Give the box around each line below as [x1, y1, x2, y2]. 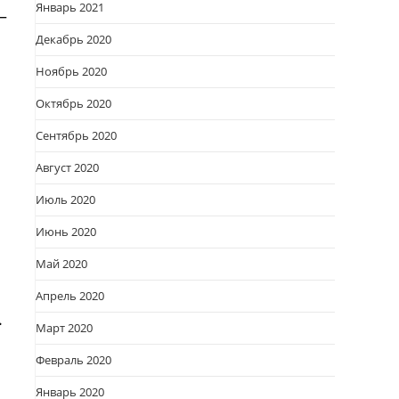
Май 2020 [36, 256, 87, 272]
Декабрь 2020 [36, 31, 111, 47]
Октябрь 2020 [36, 95, 111, 111]
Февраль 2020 [36, 352, 111, 368]
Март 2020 [36, 320, 93, 336]
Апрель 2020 [36, 288, 104, 304]
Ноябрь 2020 [36, 63, 107, 79]
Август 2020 [36, 159, 99, 175]
